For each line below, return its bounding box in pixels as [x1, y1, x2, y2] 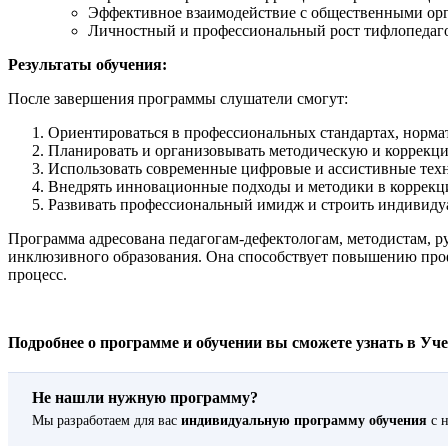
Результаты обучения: [8, 56, 167, 74]
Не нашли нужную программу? [32, 389, 258, 407]
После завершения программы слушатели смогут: [8, 90, 348, 108]
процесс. [8, 266, 67, 284]
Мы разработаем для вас [32, 413, 181, 429]
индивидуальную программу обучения [181, 413, 427, 429]
